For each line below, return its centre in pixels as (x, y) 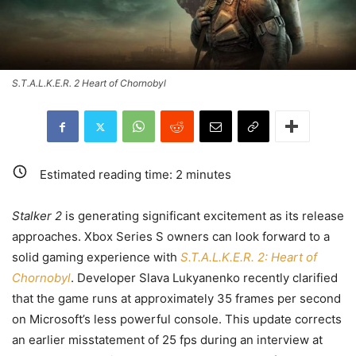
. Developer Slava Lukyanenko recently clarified (204, 277)
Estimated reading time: (108, 174)
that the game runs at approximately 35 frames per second (176, 298)
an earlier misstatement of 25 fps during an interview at (167, 339)
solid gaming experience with (96, 257)
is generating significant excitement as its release (203, 215)
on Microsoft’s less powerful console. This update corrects (177, 319)
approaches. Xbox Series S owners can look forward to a (171, 236)
